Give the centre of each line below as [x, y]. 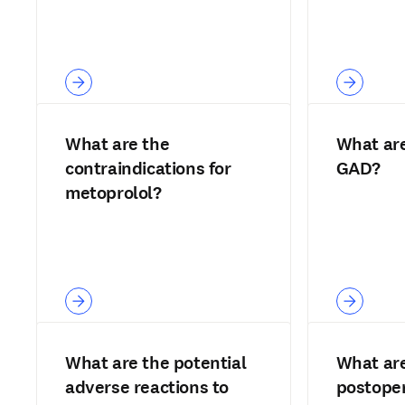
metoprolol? [113, 193]
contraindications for [148, 169]
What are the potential [156, 363]
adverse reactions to [147, 387]
